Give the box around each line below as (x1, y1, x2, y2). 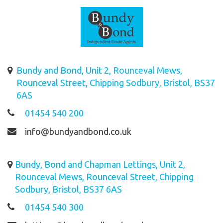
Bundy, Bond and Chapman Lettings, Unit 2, (15, 159, 186, 169)
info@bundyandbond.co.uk (25, 126, 131, 136)
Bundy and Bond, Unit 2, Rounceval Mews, (16, 65, 183, 75)
